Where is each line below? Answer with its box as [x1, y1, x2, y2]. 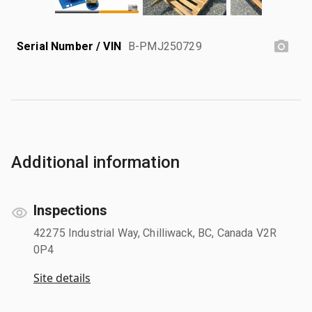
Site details [33, 270, 91, 286]
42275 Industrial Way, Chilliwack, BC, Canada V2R [33, 226, 277, 240]
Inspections [33, 201, 107, 219]
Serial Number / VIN [17, 39, 121, 53]
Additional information [11, 152, 180, 172]
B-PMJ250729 [128, 39, 202, 53]
